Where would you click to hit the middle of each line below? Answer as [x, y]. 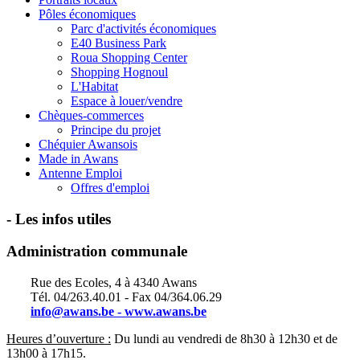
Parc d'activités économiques [143, 29]
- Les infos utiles [59, 219]
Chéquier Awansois [88, 144]
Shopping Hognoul [119, 72]
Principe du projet [116, 130]
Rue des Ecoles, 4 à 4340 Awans [114, 283]
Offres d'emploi [110, 188]
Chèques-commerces [91, 115]
